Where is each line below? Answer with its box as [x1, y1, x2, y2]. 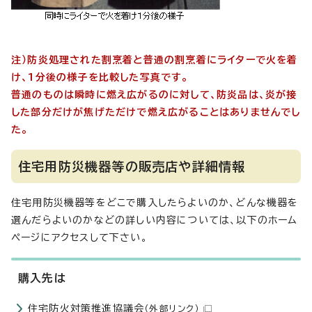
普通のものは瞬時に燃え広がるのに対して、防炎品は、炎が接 [11, 89, 297, 100]
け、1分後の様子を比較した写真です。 [11, 72, 189, 82]
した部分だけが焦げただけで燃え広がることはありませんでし [11, 107, 301, 117]
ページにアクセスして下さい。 [11, 232, 148, 242]
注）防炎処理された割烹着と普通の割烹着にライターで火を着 [11, 54, 298, 65]
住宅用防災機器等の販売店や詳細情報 [18, 159, 246, 173]
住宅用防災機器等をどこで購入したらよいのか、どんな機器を [11, 197, 299, 208]
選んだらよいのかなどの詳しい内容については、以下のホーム [11, 214, 298, 225]
